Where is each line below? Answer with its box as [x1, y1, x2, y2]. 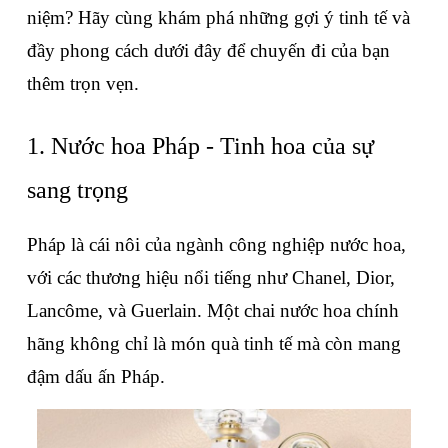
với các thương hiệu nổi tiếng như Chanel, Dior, [27, 267, 395, 289]
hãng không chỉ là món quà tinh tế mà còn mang [27, 333, 401, 355]
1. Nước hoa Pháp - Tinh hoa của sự [27, 133, 374, 160]
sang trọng [27, 177, 128, 204]
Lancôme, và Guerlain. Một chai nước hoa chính [27, 300, 399, 322]
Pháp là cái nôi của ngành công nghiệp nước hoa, [27, 234, 406, 256]
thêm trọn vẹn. [27, 73, 139, 95]
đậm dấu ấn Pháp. [27, 366, 165, 388]
